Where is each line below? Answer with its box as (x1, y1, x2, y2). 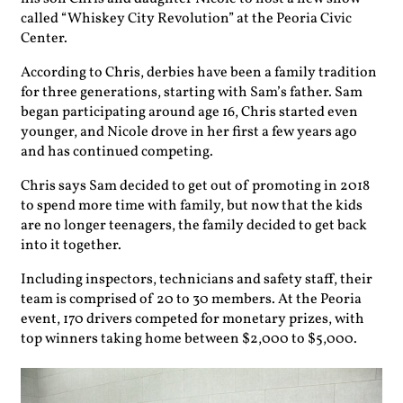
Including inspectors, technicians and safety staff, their (21, 270, 372, 290)
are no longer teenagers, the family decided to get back (21, 216, 367, 236)
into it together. (21, 236, 121, 255)
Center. (21, 29, 67, 49)
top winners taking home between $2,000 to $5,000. (21, 329, 357, 349)
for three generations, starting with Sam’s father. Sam (21, 83, 363, 103)
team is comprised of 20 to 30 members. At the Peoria (21, 290, 362, 309)
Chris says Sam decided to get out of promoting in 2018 (21, 176, 370, 196)
